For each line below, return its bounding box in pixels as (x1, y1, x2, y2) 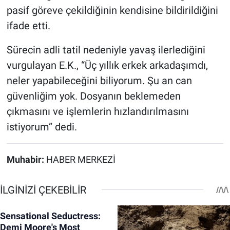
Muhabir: (6, 155, 46, 165)
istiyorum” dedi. (6, 121, 77, 133)
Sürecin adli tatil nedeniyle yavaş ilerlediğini (6, 44, 205, 56)
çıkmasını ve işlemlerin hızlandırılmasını (6, 105, 189, 118)
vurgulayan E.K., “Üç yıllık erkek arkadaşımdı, (6, 59, 208, 72)
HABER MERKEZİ (46, 155, 116, 165)
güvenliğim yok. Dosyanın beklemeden (6, 90, 181, 103)
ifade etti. (6, 20, 50, 32)
